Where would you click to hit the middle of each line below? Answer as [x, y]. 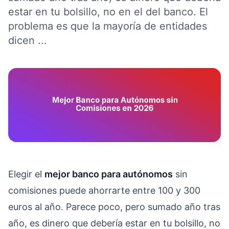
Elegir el [26, 174]
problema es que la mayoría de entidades [108, 26]
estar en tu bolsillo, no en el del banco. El [108, 12]
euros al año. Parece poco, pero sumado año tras [114, 207]
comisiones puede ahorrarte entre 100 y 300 [104, 190]
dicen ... [28, 40]
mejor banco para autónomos [109, 174]
